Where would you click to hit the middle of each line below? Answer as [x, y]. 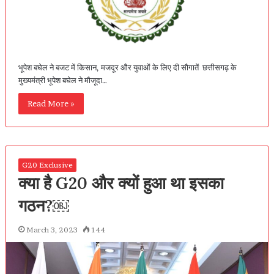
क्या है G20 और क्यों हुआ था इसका [121, 183]
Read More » [51, 103]
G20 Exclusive [47, 165]
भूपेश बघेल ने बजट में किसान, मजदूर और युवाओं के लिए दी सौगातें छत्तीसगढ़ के [127, 67]
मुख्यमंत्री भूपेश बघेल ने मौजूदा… [62, 80]
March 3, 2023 [52, 229]
